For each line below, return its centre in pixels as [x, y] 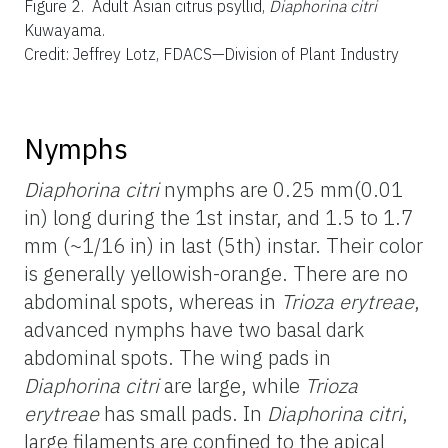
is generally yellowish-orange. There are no [216, 273]
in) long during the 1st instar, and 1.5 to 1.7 [218, 217]
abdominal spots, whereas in [152, 301]
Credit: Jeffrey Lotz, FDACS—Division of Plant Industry [211, 53]
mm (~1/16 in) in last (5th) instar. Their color [223, 245]
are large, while [232, 385]
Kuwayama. [64, 29]
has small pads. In [183, 413]
